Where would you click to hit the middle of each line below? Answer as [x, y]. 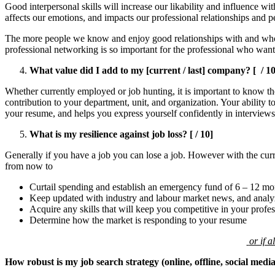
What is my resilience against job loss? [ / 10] [121, 134]
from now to [29, 166]
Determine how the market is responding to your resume [138, 220]
